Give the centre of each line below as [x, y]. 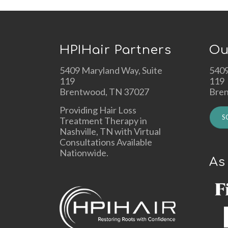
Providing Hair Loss [98, 110]
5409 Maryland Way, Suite [111, 70]
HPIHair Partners [116, 50]
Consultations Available [106, 142]
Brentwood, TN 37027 [105, 91]
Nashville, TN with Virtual [110, 132]
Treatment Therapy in [104, 121]
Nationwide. [84, 153]
